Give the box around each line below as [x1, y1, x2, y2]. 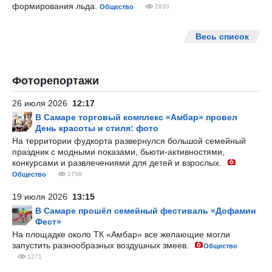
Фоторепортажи [12, 75, 99, 87]
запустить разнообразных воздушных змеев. [12, 240, 191, 250]
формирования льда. [12, 1, 100, 11]
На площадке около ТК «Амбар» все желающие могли [12, 229, 230, 239]
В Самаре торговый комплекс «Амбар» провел [35, 112, 237, 122]
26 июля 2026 [12, 98, 72, 108]
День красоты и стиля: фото [35, 123, 158, 133]
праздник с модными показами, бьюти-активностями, [12, 147, 225, 157]
